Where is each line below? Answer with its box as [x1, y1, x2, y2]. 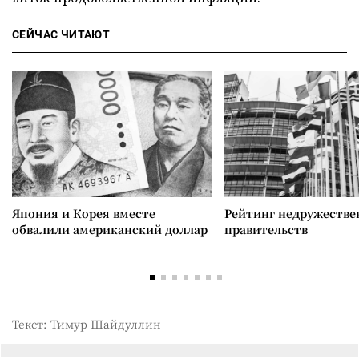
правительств [224, 221, 308, 237]
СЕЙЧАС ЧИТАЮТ [12, 28, 111, 41]
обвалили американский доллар [12, 221, 208, 237]
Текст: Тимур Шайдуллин [12, 316, 161, 332]
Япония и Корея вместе [12, 205, 155, 221]
